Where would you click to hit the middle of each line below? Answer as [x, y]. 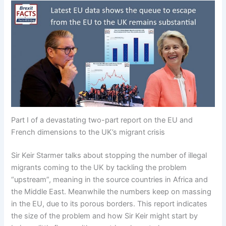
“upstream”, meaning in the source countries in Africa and [110, 180]
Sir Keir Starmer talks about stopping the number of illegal [109, 156]
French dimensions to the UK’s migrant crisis [88, 132]
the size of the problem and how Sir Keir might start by [105, 216]
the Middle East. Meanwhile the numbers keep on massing [111, 192]
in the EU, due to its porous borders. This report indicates [109, 204]
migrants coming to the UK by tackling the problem [99, 168]
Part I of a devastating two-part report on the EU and [102, 120]
